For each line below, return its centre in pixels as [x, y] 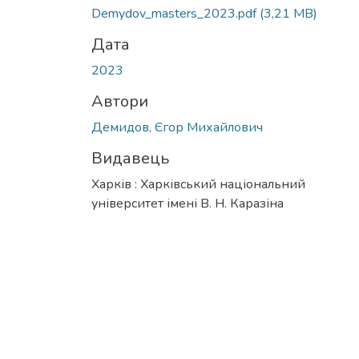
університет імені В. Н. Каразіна [188, 203]
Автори [120, 101]
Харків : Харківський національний [198, 184]
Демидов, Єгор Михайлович [177, 127]
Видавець [130, 158]
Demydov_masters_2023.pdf [175, 13]
